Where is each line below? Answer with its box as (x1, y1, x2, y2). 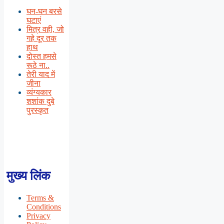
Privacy (26, 211, 50, 220)
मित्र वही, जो (26, 24, 64, 33)
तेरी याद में (26, 69, 55, 78)
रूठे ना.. (26, 60, 49, 69)
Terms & (26, 193, 54, 202)
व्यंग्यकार (26, 87, 51, 96)
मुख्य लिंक (6, 168, 50, 182)
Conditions (26, 202, 61, 211)
